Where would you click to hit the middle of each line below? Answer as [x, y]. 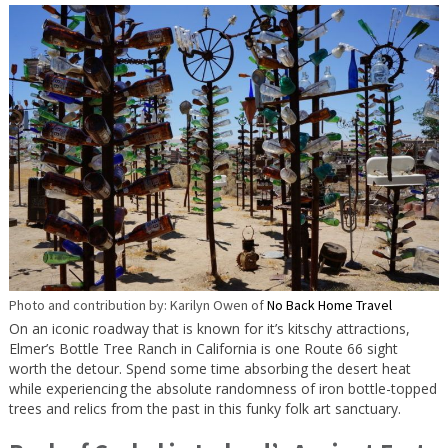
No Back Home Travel [329, 304]
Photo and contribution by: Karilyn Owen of [137, 304]
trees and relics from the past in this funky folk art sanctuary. [204, 408]
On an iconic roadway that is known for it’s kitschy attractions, [209, 328]
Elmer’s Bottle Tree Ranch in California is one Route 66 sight [203, 348]
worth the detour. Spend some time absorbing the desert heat [209, 368]
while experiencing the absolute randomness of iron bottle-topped [222, 388]
